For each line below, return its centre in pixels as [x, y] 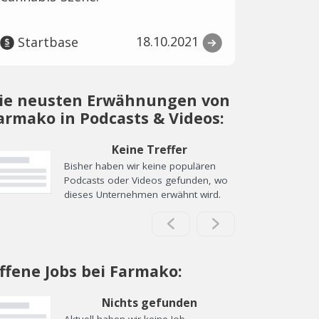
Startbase [48, 42]
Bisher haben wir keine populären [140, 166]
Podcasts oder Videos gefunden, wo [146, 181]
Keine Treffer [150, 150]
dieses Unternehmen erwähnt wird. [142, 195]
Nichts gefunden [150, 302]
